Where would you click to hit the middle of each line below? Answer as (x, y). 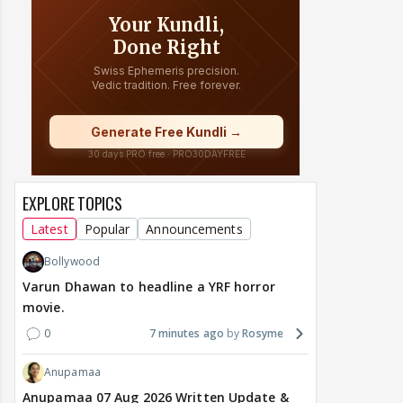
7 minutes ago (186, 334)
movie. (44, 308)
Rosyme (263, 334)
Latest (49, 229)
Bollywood (72, 262)
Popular (107, 229)
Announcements (194, 229)
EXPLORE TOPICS (72, 204)
